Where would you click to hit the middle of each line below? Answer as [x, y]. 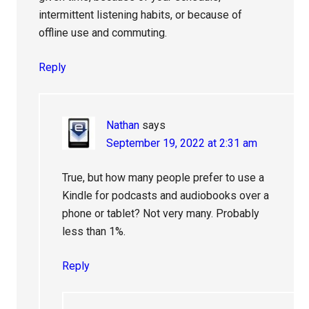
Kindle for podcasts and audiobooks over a [166, 195]
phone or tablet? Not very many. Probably [161, 213]
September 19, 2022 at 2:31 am [182, 143]
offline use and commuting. [103, 32]
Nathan [123, 125]
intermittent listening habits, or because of [141, 14]
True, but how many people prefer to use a [163, 177]
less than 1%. [94, 231]
